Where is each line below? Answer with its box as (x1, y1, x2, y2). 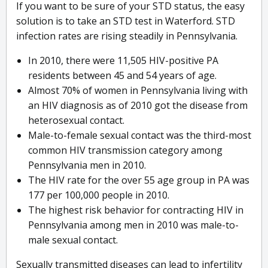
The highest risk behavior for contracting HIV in (28, 203, 243, 217)
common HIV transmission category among (28, 144, 223, 157)
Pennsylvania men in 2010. (28, 159, 146, 172)
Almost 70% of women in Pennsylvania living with (28, 84, 248, 98)
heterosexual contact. (28, 114, 124, 127)
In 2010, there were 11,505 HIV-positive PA (28, 54, 218, 68)
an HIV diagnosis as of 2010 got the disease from (28, 99, 248, 112)
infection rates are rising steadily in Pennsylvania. (16, 29, 237, 43)
